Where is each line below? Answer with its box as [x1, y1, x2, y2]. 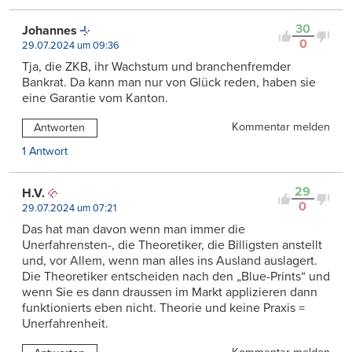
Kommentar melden [232, 120, 330, 134]
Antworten [34, 121, 86, 135]
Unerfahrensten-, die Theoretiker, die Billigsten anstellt [22, 237, 322, 254]
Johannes [22, 23, 77, 39]
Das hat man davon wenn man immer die [22, 222, 245, 238]
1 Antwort [22, 145, 68, 159]
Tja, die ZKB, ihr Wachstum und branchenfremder [22, 59, 291, 75]
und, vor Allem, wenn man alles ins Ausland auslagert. [22, 253, 317, 269]
